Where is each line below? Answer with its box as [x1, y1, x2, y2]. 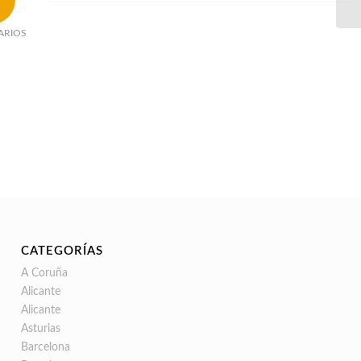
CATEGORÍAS [21, 244, 104, 257]
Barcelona [21, 341, 71, 353]
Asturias [21, 322, 61, 334]
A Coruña [21, 267, 68, 279]
